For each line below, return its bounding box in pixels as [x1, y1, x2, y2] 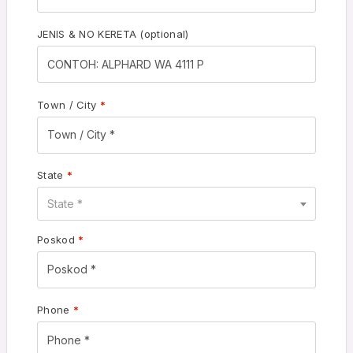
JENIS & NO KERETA [37, 28, 140, 41]
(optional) [139, 28, 189, 41]
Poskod [37, 232, 79, 246]
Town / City [37, 98, 100, 111]
